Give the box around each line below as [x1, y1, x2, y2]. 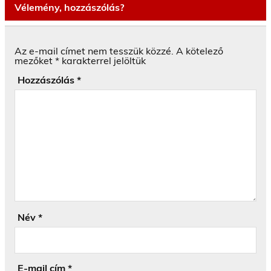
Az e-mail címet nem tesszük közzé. [15, 45, 174, 57]
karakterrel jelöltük [59, 54, 146, 67]
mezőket [15, 54, 55, 67]
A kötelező [176, 45, 223, 57]
